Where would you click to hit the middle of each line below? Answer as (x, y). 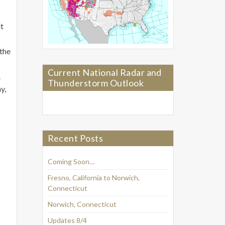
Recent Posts (75, 138)
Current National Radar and (104, 73)
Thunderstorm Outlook (96, 83)
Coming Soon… (71, 162)
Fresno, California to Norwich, (93, 178)
